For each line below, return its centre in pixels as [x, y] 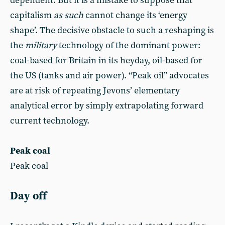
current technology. [50, 121]
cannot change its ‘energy [135, 15]
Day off [28, 196]
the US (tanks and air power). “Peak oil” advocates [109, 76]
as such [69, 15]
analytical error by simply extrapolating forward [107, 106]
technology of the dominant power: [130, 45]
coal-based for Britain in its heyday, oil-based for [106, 61]
